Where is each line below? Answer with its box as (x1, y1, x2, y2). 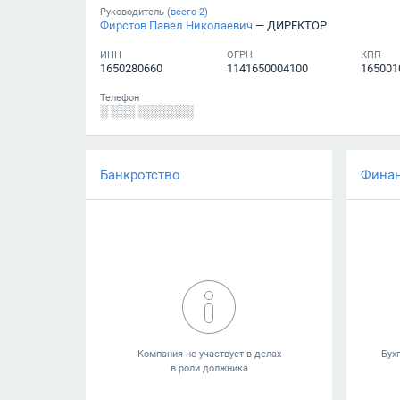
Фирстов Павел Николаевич (100, 18, 253, 32)
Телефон (100, 91, 139, 104)
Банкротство (100, 166, 180, 183)
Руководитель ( (100, 5, 171, 18)
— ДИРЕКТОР (253, 18, 327, 32)
